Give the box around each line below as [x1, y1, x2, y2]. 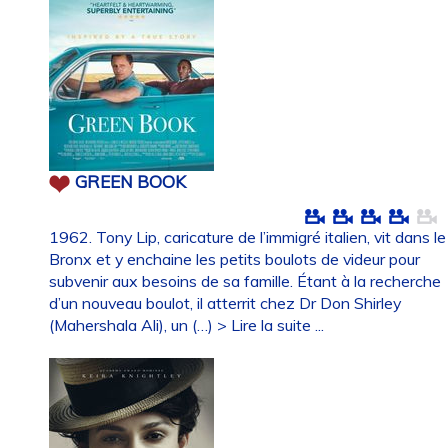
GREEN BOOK [75, 171, 187, 193]
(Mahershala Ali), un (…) [49, 314, 218, 335]
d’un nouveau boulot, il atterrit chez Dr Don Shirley [49, 292, 402, 313]
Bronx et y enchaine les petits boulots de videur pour [49, 248, 421, 269]
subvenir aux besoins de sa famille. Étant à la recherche [49, 270, 442, 291]
